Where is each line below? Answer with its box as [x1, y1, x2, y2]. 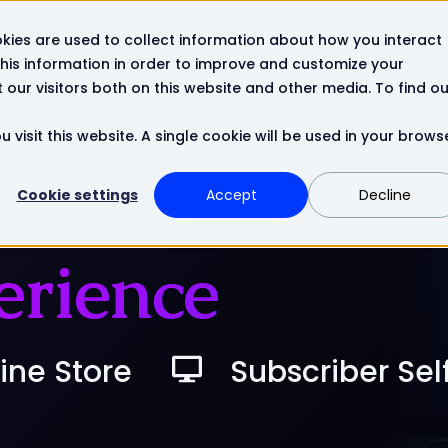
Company [108, 33, 175, 52]
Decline [359, 185, 411, 206]
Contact [209, 33, 266, 52]
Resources [6, 33, 74, 52]
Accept [205, 185, 257, 206]
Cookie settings [16, 185, 138, 206]
